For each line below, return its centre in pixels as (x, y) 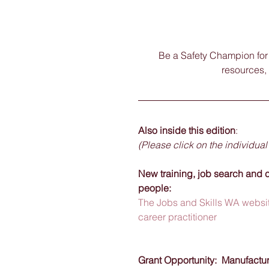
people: (157, 188)
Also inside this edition (187, 131)
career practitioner (177, 217)
